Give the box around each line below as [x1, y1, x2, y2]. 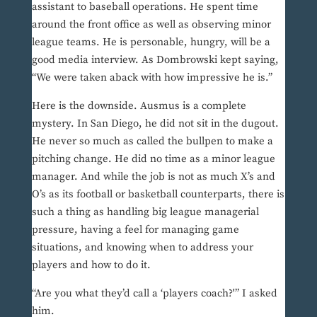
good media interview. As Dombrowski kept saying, [31, 53, 279, 67]
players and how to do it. [31, 258, 151, 272]
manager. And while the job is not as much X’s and [31, 170, 275, 184]
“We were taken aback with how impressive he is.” [31, 71, 272, 85]
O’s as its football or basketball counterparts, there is [31, 188, 284, 202]
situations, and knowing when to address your [31, 241, 253, 255]
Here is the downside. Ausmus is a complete [31, 99, 246, 113]
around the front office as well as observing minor [31, 18, 271, 32]
